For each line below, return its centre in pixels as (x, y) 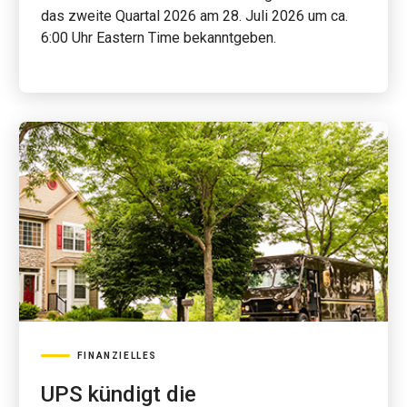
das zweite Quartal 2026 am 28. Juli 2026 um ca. (194, 16)
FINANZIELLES (117, 356)
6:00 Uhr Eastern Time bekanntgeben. (158, 38)
